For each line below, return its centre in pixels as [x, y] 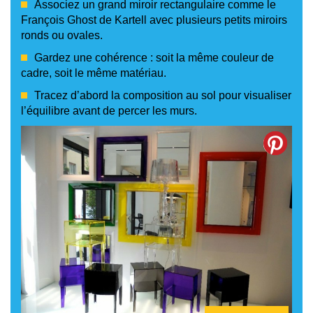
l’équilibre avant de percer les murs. [109, 110]
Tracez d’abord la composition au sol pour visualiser [163, 95]
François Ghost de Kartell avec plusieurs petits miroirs [154, 20]
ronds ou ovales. [62, 35]
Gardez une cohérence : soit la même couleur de [154, 57]
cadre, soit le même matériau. [94, 73]
